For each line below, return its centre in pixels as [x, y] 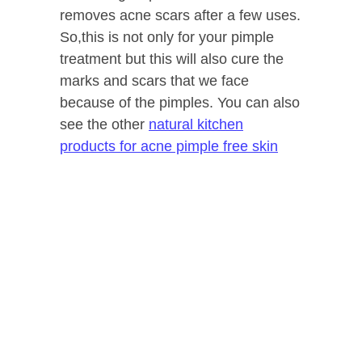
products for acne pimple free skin [169, 147]
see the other [104, 125]
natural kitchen [196, 125]
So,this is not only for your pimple [167, 38]
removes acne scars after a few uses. [180, 16]
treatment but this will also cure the [172, 59]
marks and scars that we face [154, 81]
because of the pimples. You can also [180, 103]
